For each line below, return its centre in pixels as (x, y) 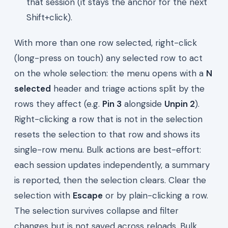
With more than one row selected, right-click (106, 42)
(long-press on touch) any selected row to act (108, 58)
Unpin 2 (180, 104)
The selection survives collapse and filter (96, 210)
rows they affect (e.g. (58, 104)
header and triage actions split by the (128, 88)
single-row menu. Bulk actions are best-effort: (108, 149)
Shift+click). (49, 17)
